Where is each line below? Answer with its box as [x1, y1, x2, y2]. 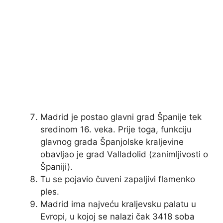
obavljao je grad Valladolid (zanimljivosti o [40, 149, 208, 160]
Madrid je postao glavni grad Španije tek [40, 112, 202, 122]
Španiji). [40, 162, 73, 172]
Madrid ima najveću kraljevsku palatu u [40, 199, 196, 210]
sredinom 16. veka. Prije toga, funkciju [40, 124, 192, 135]
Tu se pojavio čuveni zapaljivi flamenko [40, 174, 195, 185]
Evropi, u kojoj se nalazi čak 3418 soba [40, 212, 195, 222]
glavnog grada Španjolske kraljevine [40, 137, 184, 147]
